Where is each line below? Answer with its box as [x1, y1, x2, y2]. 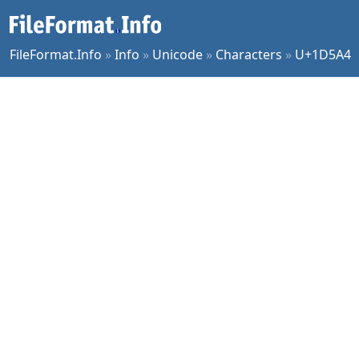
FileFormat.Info [10, 46, 102, 63]
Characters [216, 46, 282, 63]
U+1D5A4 [295, 46, 351, 63]
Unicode [152, 46, 203, 63]
